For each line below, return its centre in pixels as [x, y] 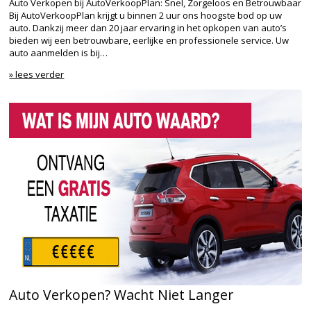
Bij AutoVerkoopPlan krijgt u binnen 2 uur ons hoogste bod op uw [146, 15]
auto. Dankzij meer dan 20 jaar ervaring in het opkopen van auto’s [148, 27]
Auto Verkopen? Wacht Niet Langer [121, 294]
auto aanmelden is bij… [59, 52]
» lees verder [37, 74]
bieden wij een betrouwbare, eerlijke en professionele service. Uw [149, 40]
